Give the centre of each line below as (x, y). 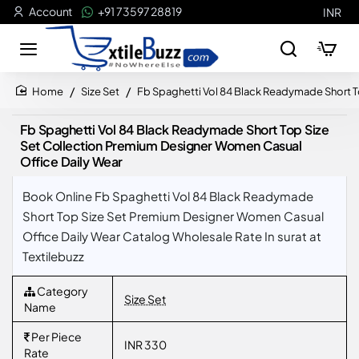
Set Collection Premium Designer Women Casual (161, 145)
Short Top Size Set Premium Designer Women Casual (173, 216)
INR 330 (145, 345)
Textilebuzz (53, 256)
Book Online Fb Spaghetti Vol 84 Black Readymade (168, 196)
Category (62, 291)
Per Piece (56, 337)
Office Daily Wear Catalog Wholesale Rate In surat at (172, 236)
